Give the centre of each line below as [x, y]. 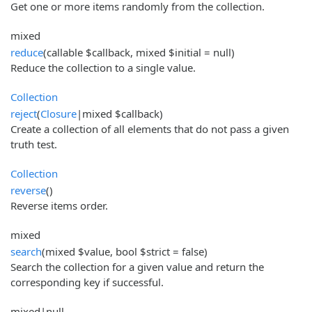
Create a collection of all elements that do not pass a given [150, 128]
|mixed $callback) [120, 113]
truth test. [34, 144]
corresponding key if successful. [87, 282]
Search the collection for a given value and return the [137, 266]
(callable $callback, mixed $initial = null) [139, 52]
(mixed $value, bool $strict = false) [125, 251]
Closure [58, 113]
